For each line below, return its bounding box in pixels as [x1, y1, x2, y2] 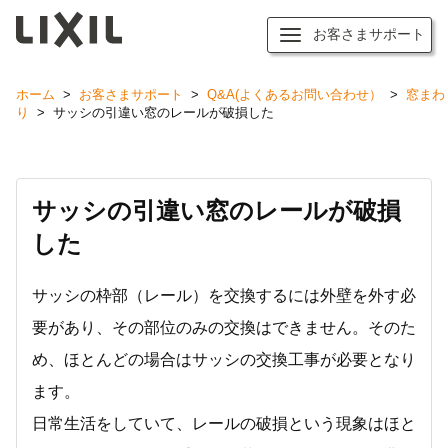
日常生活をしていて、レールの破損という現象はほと [32, 415, 416, 432]
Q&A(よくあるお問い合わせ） [207, 87, 382, 102]
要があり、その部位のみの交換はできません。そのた [32, 319, 416, 336]
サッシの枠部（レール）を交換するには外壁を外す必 [32, 287, 416, 304]
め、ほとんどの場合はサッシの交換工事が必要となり [32, 351, 416, 368]
